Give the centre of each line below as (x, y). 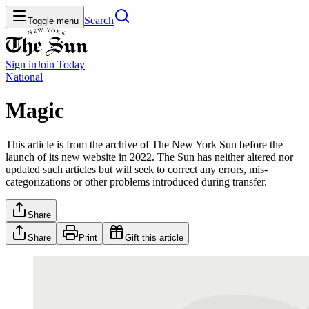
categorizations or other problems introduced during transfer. (136, 181)
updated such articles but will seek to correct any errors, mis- (137, 169)
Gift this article (154, 237)
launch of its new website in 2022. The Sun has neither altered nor (149, 157)
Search (99, 20)
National (24, 77)
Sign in (21, 64)
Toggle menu (53, 21)
